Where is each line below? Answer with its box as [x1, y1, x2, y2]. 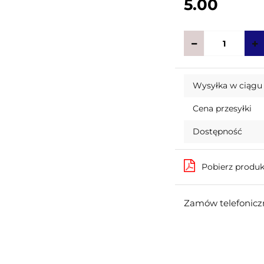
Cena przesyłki [193, 103, 252, 114]
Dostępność [193, 126, 243, 137]
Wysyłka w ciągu [193, 80, 263, 91]
